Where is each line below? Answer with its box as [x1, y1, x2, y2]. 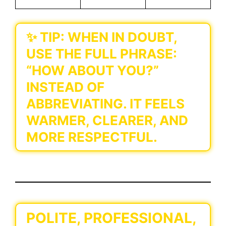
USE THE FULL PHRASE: [26, 46, 177, 62]
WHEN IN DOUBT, [65, 29, 178, 45]
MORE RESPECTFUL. [26, 129, 157, 145]
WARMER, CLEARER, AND [26, 112, 188, 129]
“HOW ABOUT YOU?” [26, 63, 159, 79]
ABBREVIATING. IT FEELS [26, 96, 185, 112]
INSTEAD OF [26, 79, 104, 95]
